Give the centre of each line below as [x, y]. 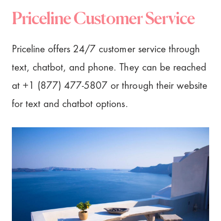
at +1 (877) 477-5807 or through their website [110, 86]
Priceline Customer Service [103, 18]
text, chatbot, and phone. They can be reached [109, 68]
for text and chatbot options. [71, 104]
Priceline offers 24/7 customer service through [106, 49]
